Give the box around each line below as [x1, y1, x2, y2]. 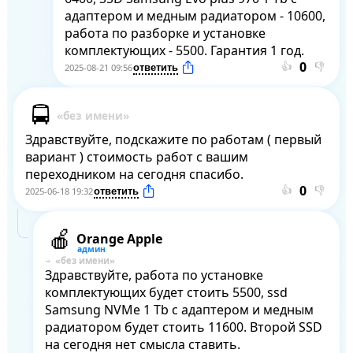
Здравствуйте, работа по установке [44, 266, 263, 284]
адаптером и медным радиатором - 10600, [64, 7, 325, 25]
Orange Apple [76, 230, 162, 248]
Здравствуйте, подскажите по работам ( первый [24, 131, 321, 149]
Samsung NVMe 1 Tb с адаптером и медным [44, 301, 314, 319]
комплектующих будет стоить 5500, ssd [44, 284, 288, 302]
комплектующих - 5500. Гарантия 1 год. [64, 42, 304, 60]
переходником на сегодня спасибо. [24, 165, 243, 184]
